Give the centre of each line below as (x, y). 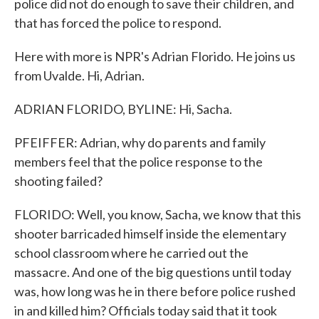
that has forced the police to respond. (118, 23)
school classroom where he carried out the (131, 253)
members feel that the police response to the (138, 162)
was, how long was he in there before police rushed (155, 291)
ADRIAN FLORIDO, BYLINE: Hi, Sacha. (123, 109)
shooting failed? (58, 181)
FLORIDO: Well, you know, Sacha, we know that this (158, 214)
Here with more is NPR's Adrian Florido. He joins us (155, 56)
